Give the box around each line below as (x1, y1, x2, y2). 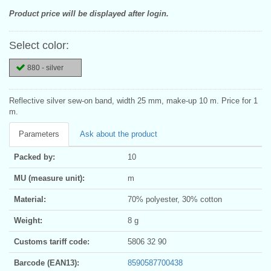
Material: (14, 194, 46, 204)
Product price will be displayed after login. (9, 8, 169, 18)
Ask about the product (80, 129, 157, 139)
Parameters (19, 129, 59, 139)
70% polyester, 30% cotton (128, 194, 222, 204)
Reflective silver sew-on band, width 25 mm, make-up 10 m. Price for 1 (9, 96, 258, 105)
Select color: (9, 39, 69, 51)
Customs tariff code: (14, 237, 90, 246)
